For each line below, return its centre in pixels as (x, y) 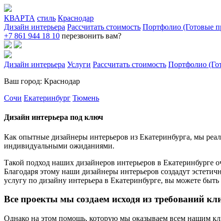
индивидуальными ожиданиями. (59, 146)
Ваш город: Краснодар (42, 81)
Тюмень (86, 98)
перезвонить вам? (92, 36)
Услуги (79, 64)
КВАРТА (19, 18)
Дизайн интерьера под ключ (54, 117)
